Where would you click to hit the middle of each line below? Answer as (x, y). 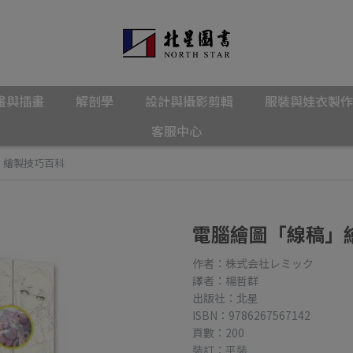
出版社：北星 (225, 298)
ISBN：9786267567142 (251, 315)
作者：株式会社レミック (253, 263)
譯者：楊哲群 (225, 281)
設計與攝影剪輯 (189, 101)
